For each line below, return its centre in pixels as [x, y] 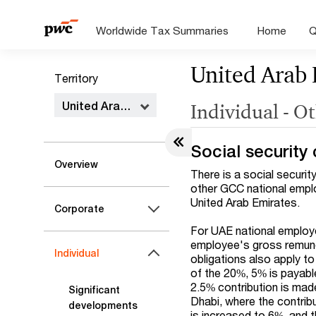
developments [103, 305]
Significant [94, 290]
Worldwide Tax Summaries [163, 30]
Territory [76, 78]
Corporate [79, 209]
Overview [76, 164]
